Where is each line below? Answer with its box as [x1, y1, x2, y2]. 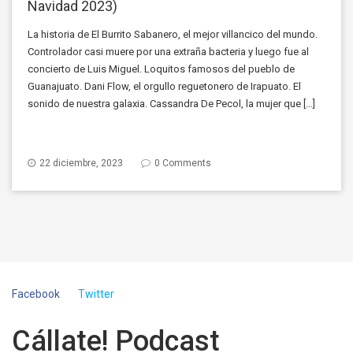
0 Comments [154, 157, 211, 169]
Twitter [78, 287, 114, 300]
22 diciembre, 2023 [37, 157, 123, 169]
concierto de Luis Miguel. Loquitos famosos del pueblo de [28, 62, 295, 75]
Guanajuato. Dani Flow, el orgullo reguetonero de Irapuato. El [28, 80, 301, 92]
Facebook [12, 287, 60, 300]
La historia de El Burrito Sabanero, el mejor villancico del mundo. [28, 28, 318, 40]
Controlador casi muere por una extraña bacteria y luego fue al [28, 45, 309, 58]
